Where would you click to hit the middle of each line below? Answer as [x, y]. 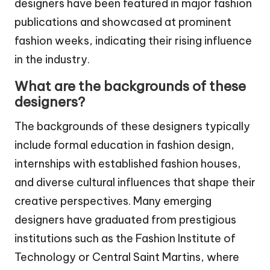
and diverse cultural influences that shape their [135, 182]
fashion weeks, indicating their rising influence [133, 40]
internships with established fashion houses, [128, 163]
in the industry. [52, 59]
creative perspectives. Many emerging [113, 201]
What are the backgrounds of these [130, 86]
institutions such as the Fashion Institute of [125, 238]
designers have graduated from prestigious [125, 219]
